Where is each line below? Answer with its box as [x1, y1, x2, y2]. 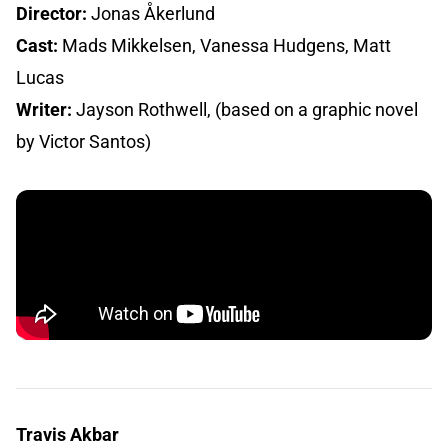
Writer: [16, 99, 76, 121]
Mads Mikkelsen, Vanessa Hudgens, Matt [58, 35, 391, 57]
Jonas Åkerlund [87, 3, 215, 25]
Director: [16, 3, 87, 25]
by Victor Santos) [16, 131, 151, 153]
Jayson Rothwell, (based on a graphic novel [76, 99, 418, 121]
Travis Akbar [16, 424, 119, 446]
